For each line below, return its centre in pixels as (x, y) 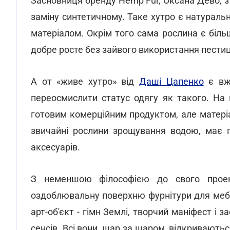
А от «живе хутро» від (85, 81)
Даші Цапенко (171, 81)
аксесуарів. (55, 147)
